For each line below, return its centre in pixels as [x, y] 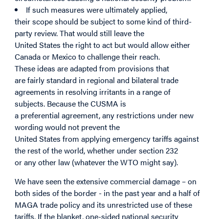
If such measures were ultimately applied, [97, 10]
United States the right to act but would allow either [102, 45]
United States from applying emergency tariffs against [107, 139]
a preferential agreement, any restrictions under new [104, 115]
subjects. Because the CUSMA [66, 104]
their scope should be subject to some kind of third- [103, 22]
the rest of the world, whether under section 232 [96, 151]
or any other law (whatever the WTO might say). [96, 162]
